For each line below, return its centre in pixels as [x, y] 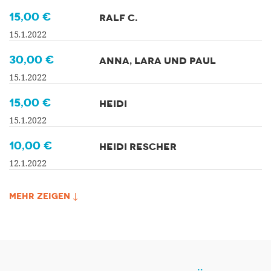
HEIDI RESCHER [138, 146]
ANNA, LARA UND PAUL [158, 60]
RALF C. [119, 18]
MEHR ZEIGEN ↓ [44, 196]
